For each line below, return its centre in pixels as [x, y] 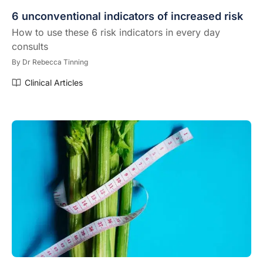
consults [30, 46]
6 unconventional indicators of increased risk [127, 16]
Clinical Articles [54, 82]
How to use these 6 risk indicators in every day [116, 32]
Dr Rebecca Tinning [55, 62]
